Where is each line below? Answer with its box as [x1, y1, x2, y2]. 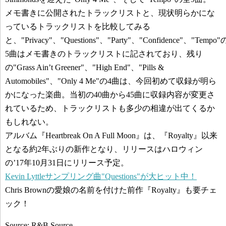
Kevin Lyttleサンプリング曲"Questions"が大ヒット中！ [5, 172, 197, 181]
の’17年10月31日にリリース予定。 [5, 158, 129, 167]
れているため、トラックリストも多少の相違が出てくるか [5, 104, 215, 112]
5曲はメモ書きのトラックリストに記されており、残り [5, 49, 203, 58]
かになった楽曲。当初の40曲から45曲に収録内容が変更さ [5, 90, 215, 99]
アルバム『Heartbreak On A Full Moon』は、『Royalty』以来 [5, 131, 217, 140]
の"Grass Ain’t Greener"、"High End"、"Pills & [5, 63, 164, 72]
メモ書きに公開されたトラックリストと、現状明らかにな [5, 9, 215, 17]
